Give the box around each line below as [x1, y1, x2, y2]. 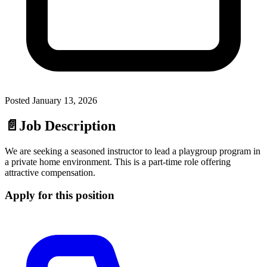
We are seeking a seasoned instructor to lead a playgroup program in [5, 145, 260, 156]
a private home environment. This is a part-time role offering [5, 156, 231, 167]
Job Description [19, 117, 116, 133]
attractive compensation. [5, 167, 95, 178]
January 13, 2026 [32, 95, 97, 105]
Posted [5, 95, 32, 105]
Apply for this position [5, 189, 114, 202]
